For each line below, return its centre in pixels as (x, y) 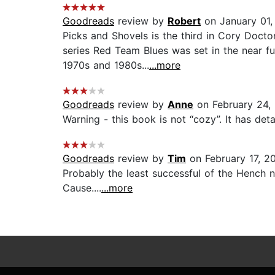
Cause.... (82, 188)
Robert (184, 21)
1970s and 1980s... (106, 65)
